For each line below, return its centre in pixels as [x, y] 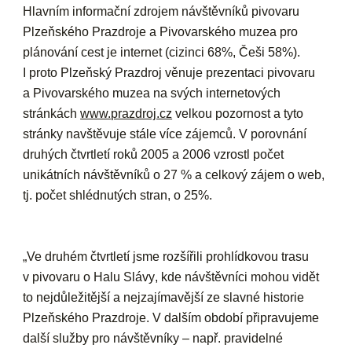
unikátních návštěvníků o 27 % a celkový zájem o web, [174, 174]
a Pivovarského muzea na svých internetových [152, 93]
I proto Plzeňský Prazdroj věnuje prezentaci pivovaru [169, 72]
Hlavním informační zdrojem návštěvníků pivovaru [161, 11]
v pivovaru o [59, 277]
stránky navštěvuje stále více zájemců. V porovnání [165, 134]
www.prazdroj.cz [126, 113]
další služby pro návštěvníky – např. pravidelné [153, 338]
